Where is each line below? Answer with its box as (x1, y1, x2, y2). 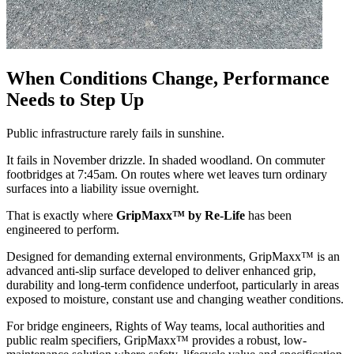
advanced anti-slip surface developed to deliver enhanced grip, (6, 263, 316, 277)
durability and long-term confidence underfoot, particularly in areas (6, 277, 339, 292)
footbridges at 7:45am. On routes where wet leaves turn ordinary (6, 167, 327, 181)
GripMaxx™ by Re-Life (116, 208, 245, 222)
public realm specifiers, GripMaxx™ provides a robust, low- (6, 333, 307, 347)
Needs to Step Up (6, 88, 144, 110)
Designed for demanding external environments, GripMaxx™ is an (6, 249, 340, 263)
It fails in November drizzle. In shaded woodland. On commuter (6, 153, 325, 167)
